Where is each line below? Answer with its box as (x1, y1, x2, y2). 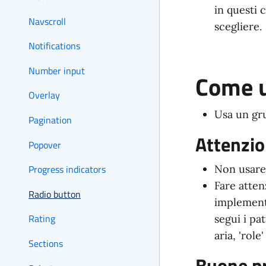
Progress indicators (28, 162, 106, 177)
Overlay (28, 88, 60, 103)
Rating (28, 211, 55, 226)
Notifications (28, 39, 80, 53)
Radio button (28, 186, 81, 201)
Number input (28, 63, 85, 78)
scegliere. (214, 20, 262, 33)
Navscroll (28, 14, 66, 28)
